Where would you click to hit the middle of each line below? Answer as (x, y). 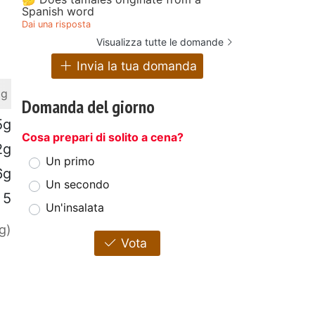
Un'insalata (75, 208)
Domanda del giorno (88, 107)
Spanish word (58, 11)
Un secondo (78, 185)
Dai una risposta (56, 24)
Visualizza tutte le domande (160, 41)
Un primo (70, 161)
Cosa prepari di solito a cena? (103, 137)
